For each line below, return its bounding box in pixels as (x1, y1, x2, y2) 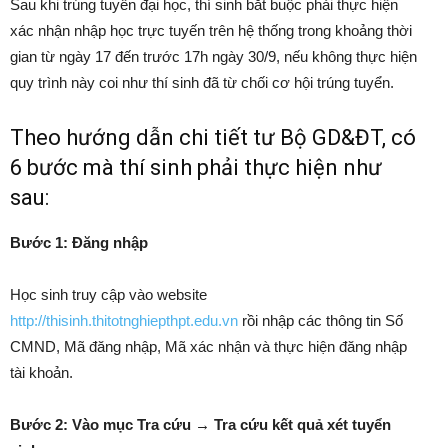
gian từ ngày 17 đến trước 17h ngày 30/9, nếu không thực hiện (10, 48, 417, 65)
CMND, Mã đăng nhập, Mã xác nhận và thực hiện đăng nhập (10, 338, 407, 355)
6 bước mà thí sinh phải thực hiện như (10, 155, 382, 180)
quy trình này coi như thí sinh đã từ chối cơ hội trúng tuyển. (10, 74, 394, 91)
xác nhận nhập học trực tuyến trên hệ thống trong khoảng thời (10, 22, 412, 39)
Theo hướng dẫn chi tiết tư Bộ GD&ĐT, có (10, 125, 416, 150)
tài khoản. (10, 364, 73, 381)
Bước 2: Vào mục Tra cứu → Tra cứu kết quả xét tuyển (10, 416, 391, 433)
